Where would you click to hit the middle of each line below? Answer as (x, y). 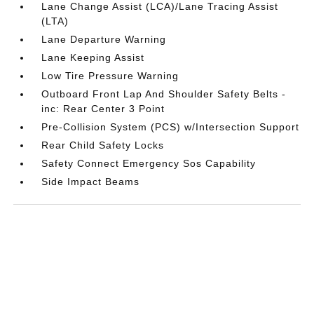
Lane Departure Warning (104, 39)
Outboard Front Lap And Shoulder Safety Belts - (164, 94)
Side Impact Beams (91, 181)
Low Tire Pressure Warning (110, 75)
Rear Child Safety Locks (103, 145)
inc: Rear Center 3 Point (103, 108)
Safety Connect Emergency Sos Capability (149, 163)
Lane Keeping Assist (93, 57)
